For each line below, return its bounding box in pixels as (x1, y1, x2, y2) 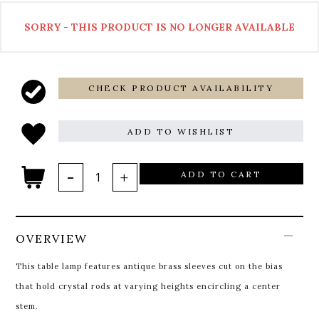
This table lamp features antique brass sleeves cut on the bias (16, 261, 283, 272)
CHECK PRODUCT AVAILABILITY (88, 83, 273, 94)
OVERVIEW (16, 231, 88, 246)
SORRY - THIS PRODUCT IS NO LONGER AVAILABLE (24, 21, 295, 34)
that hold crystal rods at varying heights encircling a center (16, 281, 281, 292)
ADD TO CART (180, 168, 262, 179)
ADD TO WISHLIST (127, 125, 235, 137)
